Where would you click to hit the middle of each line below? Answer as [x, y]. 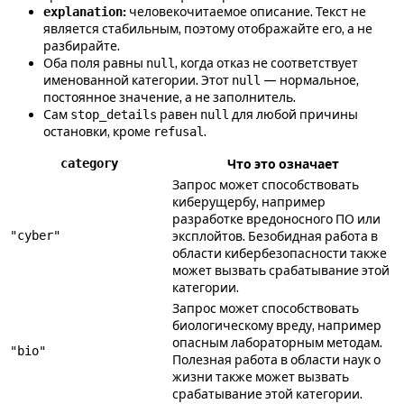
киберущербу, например [249, 202]
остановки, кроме [98, 131]
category [89, 163]
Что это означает [283, 164]
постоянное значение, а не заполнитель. [170, 97]
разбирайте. [82, 46]
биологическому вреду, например [277, 325]
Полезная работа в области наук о [276, 359]
